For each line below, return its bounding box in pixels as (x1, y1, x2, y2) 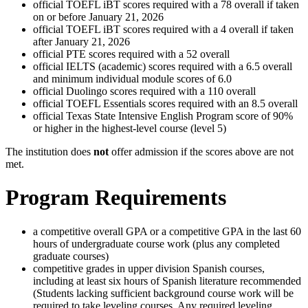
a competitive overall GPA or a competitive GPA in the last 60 (33, 225, 301, 237)
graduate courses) (33, 250, 109, 262)
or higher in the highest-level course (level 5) (33, 122, 226, 134)
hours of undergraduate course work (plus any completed (33, 237, 280, 250)
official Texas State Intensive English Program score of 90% (33, 109, 293, 122)
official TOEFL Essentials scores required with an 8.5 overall (33, 97, 298, 109)
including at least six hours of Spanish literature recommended (33, 274, 301, 287)
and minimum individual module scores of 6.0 (33, 72, 232, 85)
